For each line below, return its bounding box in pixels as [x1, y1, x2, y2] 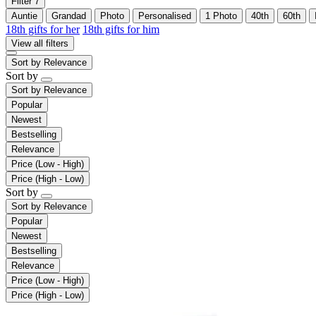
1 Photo [205, 10, 237, 21]
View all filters [11, 37, 68, 49]
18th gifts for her [6, 23, 80, 35]
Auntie [11, 10, 37, 21]
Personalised [138, 10, 191, 21]
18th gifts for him [83, 23, 159, 35]
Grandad [51, 10, 86, 21]
